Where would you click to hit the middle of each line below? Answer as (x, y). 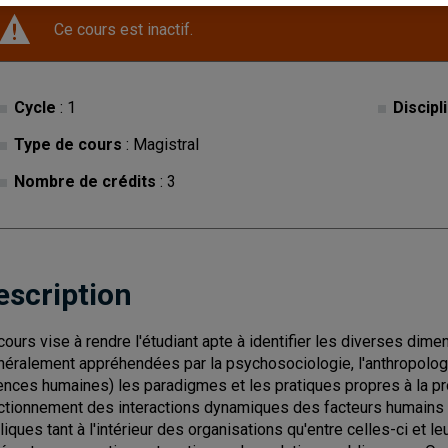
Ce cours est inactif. (123, 29)
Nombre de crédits (85, 181)
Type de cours (68, 144)
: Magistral (160, 144)
